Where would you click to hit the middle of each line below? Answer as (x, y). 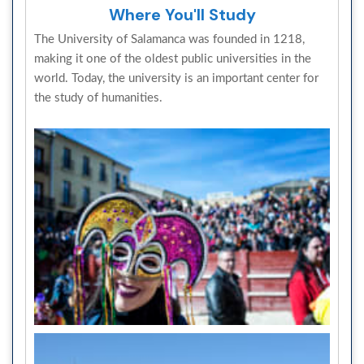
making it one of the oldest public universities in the (173, 59)
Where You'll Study (182, 15)
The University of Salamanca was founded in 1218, (169, 40)
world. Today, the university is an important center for (176, 79)
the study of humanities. (98, 98)
